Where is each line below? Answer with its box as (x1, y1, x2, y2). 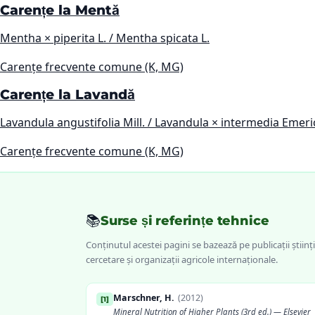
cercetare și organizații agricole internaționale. (86, 253, 278, 266)
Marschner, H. (113, 292, 174, 304)
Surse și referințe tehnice (101, 212, 269, 229)
